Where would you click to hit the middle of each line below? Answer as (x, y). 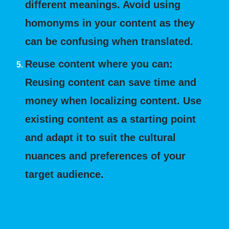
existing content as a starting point (111, 119)
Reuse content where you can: (99, 64)
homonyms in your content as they (110, 23)
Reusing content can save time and (111, 82)
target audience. (65, 174)
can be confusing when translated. (109, 41)
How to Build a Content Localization (114, 198)
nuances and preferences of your (106, 156)
